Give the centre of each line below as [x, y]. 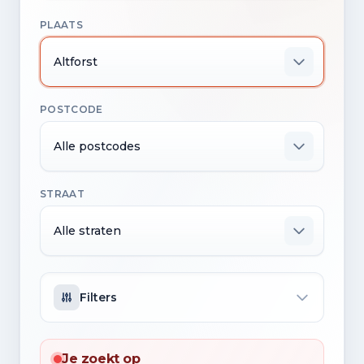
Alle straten [87, 231]
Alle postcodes [97, 147]
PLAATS [61, 25]
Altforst [76, 62]
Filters [98, 298]
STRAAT [62, 194]
